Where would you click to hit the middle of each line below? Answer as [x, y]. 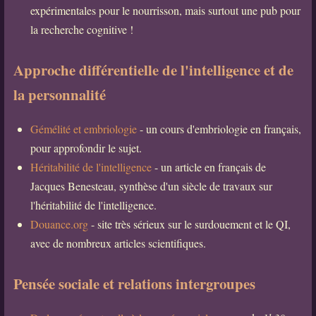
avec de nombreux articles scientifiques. [118, 243]
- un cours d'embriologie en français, [219, 129]
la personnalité [59, 94]
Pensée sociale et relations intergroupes [134, 284]
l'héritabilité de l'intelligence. [93, 205]
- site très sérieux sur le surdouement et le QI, [189, 224]
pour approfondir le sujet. [86, 148]
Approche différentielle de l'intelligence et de [153, 69]
